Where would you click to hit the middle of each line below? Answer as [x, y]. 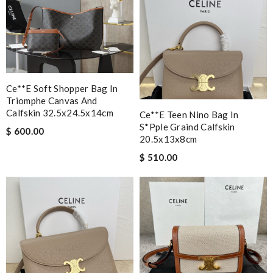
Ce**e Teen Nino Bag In [189, 114]
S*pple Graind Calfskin [187, 126]
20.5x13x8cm [168, 139]
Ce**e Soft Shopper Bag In [62, 88]
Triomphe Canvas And [52, 100]
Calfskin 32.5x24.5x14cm [60, 112]
